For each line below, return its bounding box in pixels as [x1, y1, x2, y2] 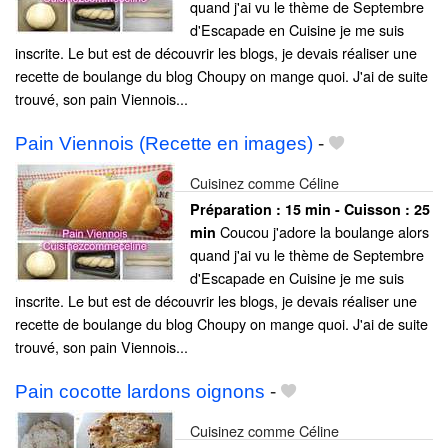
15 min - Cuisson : [285, 198, 414, 219]
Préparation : [190, 198, 285, 219]
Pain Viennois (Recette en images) [15, 132, 313, 154]
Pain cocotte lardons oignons [15, 381, 265, 402]
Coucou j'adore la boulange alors [216, 220, 429, 242]
